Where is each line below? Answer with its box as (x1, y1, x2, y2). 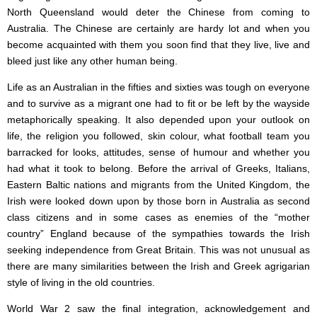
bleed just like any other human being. (7, 55, 178, 67)
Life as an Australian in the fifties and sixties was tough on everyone (7, 81, 310, 93)
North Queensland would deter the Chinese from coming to (7, 6, 310, 18)
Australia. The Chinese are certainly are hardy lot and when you (7, 23, 310, 35)
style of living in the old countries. (7, 277, 155, 289)
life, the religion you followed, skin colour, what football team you (7, 130, 310, 142)
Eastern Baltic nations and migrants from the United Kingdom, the (7, 179, 310, 191)
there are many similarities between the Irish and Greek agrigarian (7, 260, 310, 272)
